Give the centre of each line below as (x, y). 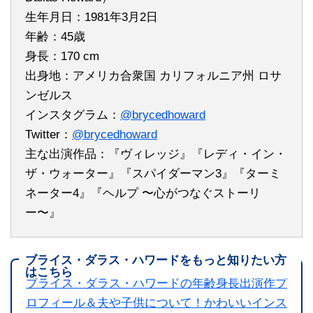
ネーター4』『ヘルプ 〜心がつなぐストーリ (143, 193)
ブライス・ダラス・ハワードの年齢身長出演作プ (156, 283)
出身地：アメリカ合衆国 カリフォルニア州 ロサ (153, 75)
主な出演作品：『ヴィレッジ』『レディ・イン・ (156, 154)
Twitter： (49, 134)
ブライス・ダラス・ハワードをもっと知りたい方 (156, 260)
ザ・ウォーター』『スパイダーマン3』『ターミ (153, 173)
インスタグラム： (73, 115)
